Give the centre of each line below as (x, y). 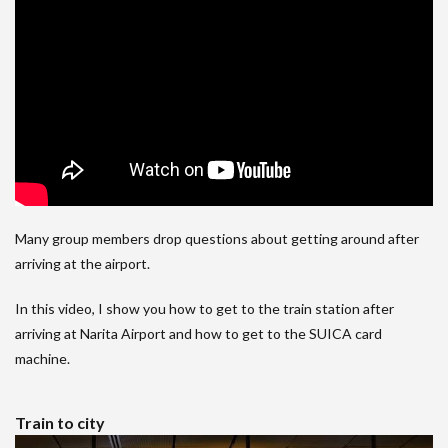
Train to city (60, 423)
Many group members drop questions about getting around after (217, 239)
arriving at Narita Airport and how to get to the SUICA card (198, 334)
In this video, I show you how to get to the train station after (204, 309)
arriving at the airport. (82, 264)
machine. (56, 359)
